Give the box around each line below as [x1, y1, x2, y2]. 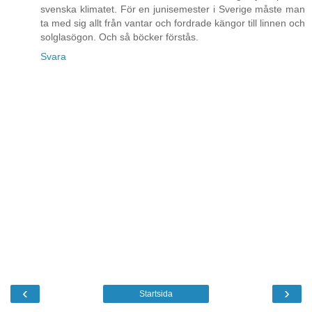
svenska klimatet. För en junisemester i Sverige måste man [40, 3, 305, 15]
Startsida [139, 288, 173, 299]
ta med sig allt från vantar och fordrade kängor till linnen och [40, 17, 305, 29]
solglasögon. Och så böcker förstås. [40, 31, 198, 43]
